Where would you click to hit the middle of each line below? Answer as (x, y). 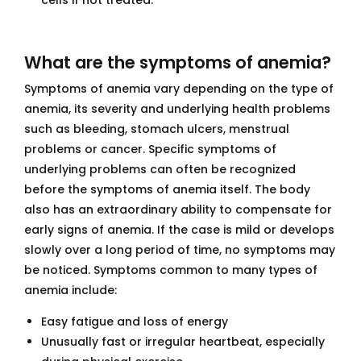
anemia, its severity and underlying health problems (177, 108)
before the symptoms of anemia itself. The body (167, 189)
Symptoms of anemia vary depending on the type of (179, 88)
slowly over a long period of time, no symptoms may (180, 249)
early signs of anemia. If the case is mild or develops (179, 229)
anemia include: (71, 290)
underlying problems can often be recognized (160, 169)
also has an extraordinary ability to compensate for (178, 209)
